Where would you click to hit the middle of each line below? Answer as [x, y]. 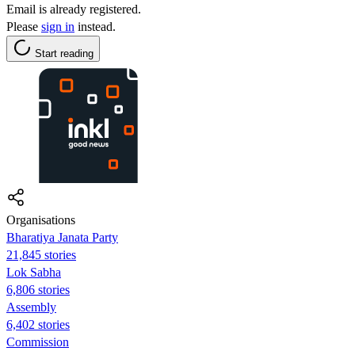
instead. [95, 26]
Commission [38, 342]
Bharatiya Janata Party [62, 237]
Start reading [64, 53]
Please [24, 26]
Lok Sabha [34, 272]
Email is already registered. [74, 9]
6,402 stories [38, 324]
